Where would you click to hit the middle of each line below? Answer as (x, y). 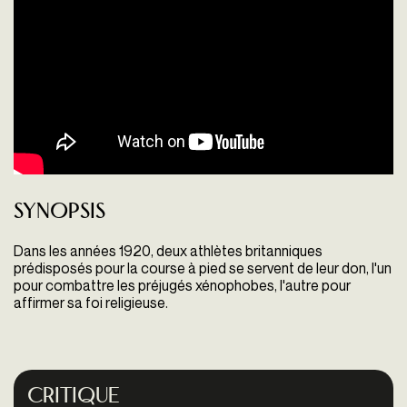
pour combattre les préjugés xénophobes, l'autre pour (182, 286)
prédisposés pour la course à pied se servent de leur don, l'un (203, 268)
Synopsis (60, 213)
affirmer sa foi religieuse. (91, 303)
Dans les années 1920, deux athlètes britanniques (168, 251)
